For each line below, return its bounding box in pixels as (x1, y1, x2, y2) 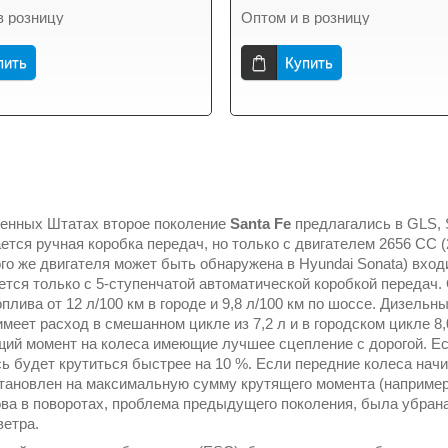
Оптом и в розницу (241, 9, 371, 26)
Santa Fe (230, 215, 295, 232)
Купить (285, 54, 334, 71)
